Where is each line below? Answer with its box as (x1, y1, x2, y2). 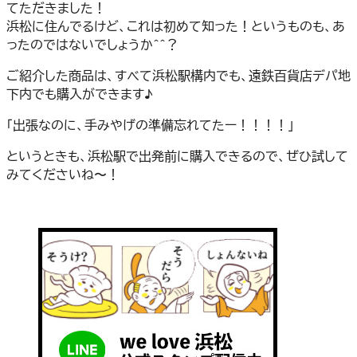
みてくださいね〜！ (6, 164, 120, 183)
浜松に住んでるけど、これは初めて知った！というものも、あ (6, 16, 345, 35)
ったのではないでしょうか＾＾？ (6, 34, 178, 53)
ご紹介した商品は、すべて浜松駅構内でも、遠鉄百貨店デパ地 (6, 65, 351, 84)
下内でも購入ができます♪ (6, 84, 153, 103)
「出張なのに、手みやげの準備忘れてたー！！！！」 (6, 115, 294, 134)
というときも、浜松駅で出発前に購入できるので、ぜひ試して (6, 146, 348, 165)
